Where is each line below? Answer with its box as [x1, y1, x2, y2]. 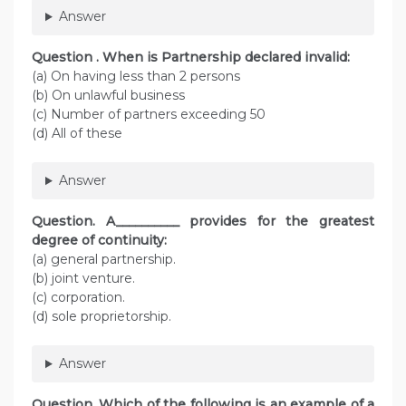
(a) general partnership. [32, 251, 176, 268]
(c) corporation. [32, 289, 125, 306]
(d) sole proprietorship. [32, 308, 182, 325]
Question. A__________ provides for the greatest [32, 213, 374, 230]
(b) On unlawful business [32, 87, 185, 104]
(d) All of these [32, 125, 133, 142]
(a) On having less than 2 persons [32, 68, 240, 85]
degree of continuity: [32, 232, 170, 249]
